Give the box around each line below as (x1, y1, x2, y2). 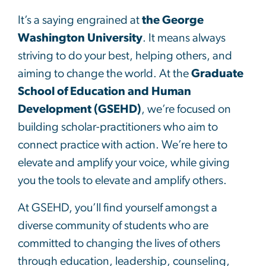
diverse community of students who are (18, 219, 208, 232)
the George (142, 14, 204, 26)
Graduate (191, 67, 243, 80)
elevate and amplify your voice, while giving (18, 156, 230, 169)
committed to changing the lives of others (18, 237, 220, 249)
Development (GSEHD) (18, 103, 141, 115)
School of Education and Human (18, 85, 191, 97)
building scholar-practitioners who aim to (18, 121, 218, 133)
